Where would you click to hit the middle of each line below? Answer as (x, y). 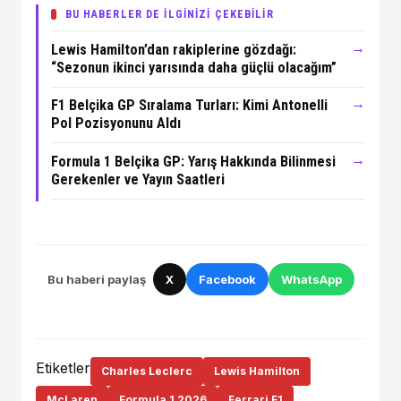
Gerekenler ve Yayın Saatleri (137, 180)
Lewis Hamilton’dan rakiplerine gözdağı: (173, 49)
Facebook (227, 279)
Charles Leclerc (147, 371)
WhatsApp (311, 279)
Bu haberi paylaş (96, 279)
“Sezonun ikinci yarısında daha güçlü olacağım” (193, 67)
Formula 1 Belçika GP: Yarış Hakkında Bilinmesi (193, 162)
